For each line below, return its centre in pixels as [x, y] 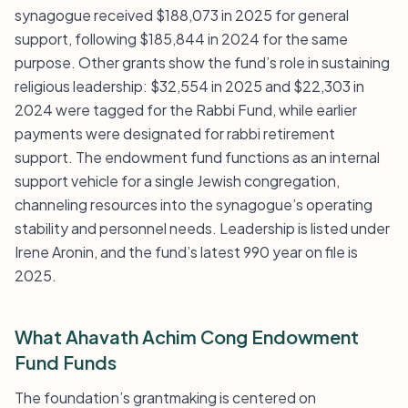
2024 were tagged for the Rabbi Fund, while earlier [186, 110]
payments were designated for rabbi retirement [175, 133]
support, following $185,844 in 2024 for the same [181, 39]
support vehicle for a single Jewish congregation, [177, 181]
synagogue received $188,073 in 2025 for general [182, 15]
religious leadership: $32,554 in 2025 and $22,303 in [189, 86]
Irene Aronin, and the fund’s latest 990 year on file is [186, 252]
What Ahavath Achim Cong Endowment [187, 337]
